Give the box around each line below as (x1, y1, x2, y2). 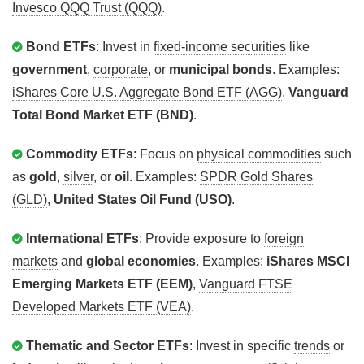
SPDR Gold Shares (200, 170, 313, 184)
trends (294, 339, 330, 353)
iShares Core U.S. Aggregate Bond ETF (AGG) (12, 85, 282, 100)
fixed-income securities (154, 40, 286, 54)
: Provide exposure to (139, 232, 264, 246)
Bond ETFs (26, 40, 96, 54)
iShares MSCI (266, 254, 349, 269)
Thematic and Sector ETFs (26, 339, 189, 353)
